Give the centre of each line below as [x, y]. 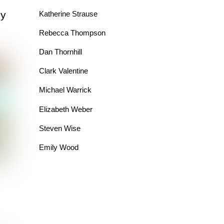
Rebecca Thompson [72, 32]
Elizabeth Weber [65, 109]
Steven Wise [59, 128]
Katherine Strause [68, 13]
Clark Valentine [63, 71]
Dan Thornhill [60, 52]
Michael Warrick [65, 90]
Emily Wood [58, 147]
